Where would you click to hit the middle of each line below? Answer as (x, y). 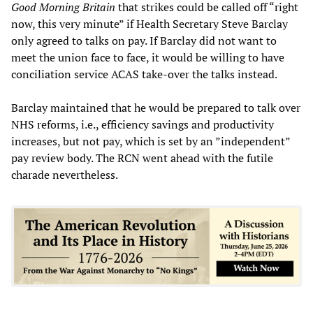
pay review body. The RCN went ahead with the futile (142, 158)
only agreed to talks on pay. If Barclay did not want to (144, 41)
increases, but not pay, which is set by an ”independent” (151, 141)
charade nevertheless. (65, 175)
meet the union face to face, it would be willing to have (148, 58)
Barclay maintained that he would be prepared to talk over (156, 108)
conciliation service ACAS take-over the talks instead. (144, 74)
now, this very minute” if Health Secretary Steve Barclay (150, 24)
